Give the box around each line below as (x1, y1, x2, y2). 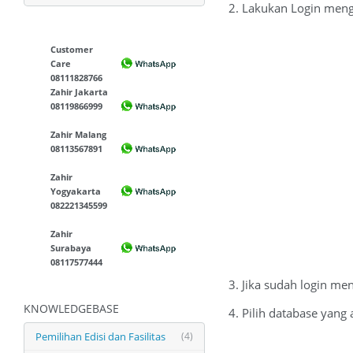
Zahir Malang (50, 128, 107, 140)
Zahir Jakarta (50, 86, 109, 98)
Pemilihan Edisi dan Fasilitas (35, 329, 165, 344)
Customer (50, 43, 94, 55)
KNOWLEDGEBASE (24, 301, 119, 316)
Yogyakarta (50, 185, 102, 197)
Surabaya (50, 242, 92, 254)
